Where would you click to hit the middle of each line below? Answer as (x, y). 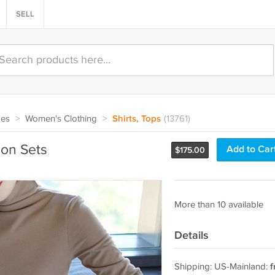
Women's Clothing (61, 119)
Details (191, 235)
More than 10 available (219, 205)
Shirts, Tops (136, 119)
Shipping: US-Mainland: (222, 267)
